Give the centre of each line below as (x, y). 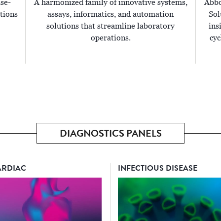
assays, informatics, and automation (110, 15)
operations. (110, 38)
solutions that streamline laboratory (110, 26)
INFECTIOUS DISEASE (158, 168)
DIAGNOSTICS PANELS (110, 134)
